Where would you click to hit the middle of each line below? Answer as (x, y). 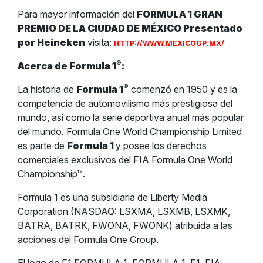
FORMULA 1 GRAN (180, 14)
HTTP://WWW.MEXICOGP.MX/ (169, 43)
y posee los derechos (161, 146)
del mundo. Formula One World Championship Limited (130, 131)
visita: (100, 42)
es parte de (42, 146)
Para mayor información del (77, 14)
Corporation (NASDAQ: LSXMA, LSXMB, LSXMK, (124, 211)
